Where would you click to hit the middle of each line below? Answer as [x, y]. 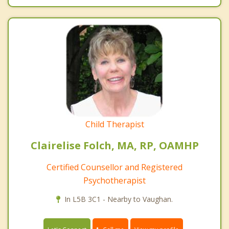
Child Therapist [114, 124]
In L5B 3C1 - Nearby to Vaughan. [119, 199]
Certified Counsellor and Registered [114, 167]
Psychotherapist [114, 180]
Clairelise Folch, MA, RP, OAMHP [114, 145]
